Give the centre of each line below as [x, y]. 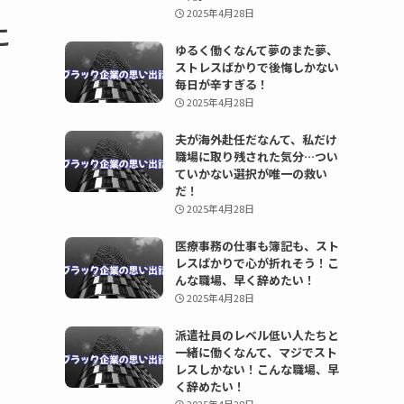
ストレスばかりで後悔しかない [257, 67]
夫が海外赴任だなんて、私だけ [256, 139]
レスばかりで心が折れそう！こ [257, 263]
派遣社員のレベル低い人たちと [257, 335]
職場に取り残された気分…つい [256, 156]
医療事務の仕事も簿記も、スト [257, 246]
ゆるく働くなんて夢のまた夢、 [256, 50]
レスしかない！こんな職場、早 [257, 369]
